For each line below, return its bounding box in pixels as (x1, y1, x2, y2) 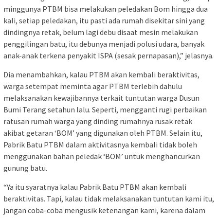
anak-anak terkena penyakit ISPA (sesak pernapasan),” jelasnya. (3, 50, 214, 60)
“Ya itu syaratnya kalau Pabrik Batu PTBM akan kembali (3, 182, 186, 192)
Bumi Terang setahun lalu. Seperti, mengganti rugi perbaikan (3, 104, 207, 114)
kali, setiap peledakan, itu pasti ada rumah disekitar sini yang (3, 15, 205, 25)
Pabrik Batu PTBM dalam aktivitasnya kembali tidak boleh (3, 139, 197, 149)
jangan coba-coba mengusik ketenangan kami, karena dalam (3, 205, 205, 215)
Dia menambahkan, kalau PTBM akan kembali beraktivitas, (3, 69, 200, 79)
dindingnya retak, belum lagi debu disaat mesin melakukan (3, 27, 198, 37)
